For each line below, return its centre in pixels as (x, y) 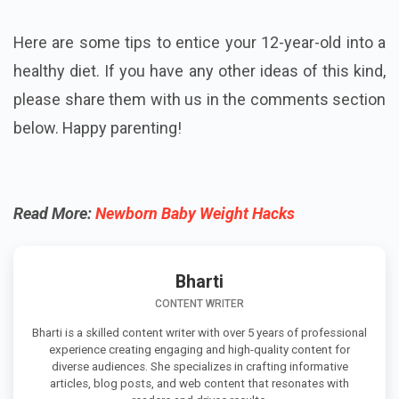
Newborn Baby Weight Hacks (195, 213)
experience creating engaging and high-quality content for (199, 349)
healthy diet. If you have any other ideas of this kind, (199, 70)
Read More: (54, 213)
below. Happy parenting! (98, 127)
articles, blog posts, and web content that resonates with (199, 383)
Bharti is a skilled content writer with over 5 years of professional (199, 332)
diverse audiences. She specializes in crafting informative (199, 366)
